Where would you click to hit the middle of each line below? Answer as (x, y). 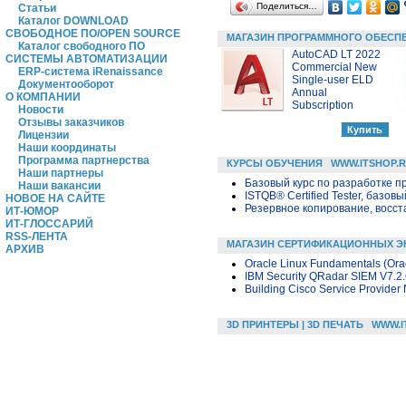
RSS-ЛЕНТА (37, 237)
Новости (41, 110)
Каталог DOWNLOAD (73, 21)
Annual (309, 92)
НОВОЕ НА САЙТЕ (55, 198)
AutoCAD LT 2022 (336, 54)
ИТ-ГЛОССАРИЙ (49, 224)
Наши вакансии (59, 186)
